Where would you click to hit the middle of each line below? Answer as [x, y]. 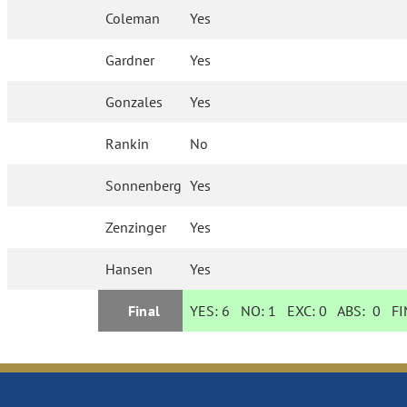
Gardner [130, 60]
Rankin [128, 144]
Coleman [133, 19]
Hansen [129, 269]
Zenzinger [136, 228]
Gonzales [134, 102]
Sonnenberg [144, 186]
